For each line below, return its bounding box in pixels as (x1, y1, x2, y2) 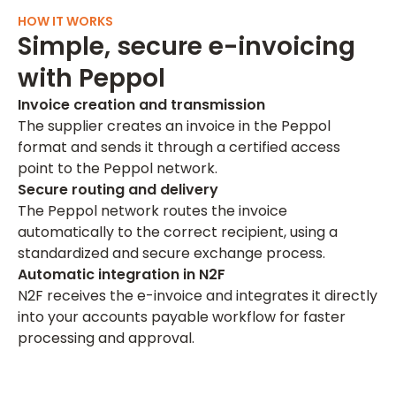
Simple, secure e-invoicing (18, 29, 355, 64)
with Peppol (18, 61, 165, 95)
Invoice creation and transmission (18, 95, 265, 115)
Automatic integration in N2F (18, 264, 225, 285)
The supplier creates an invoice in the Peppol (18, 116, 331, 136)
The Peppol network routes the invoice (18, 201, 287, 221)
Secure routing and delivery (18, 179, 218, 200)
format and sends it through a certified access (18, 137, 340, 157)
